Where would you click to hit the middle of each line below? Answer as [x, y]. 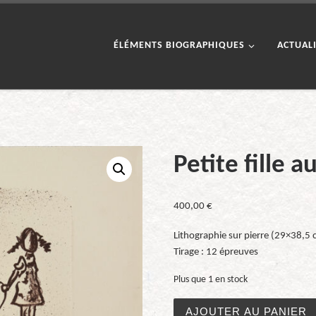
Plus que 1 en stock [211, 280]
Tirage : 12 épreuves [216, 252]
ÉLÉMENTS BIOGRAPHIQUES [179, 46]
